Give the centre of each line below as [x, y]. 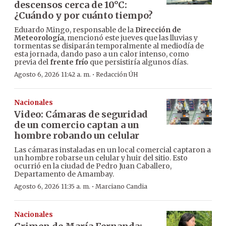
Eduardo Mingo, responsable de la [75, 30]
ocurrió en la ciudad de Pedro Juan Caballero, [93, 166]
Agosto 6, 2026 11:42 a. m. [52, 75]
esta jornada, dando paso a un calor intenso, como [102, 54]
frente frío [69, 62]
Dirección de [158, 30]
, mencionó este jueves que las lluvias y [131, 38]
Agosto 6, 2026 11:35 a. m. [52, 187]
